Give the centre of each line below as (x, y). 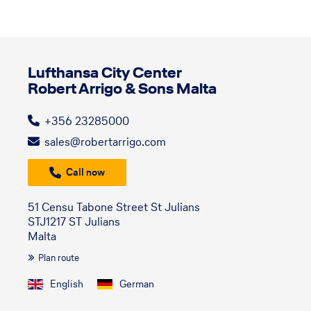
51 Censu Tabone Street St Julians (114, 207)
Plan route (59, 258)
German (137, 284)
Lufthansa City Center (105, 72)
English (67, 284)
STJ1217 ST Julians (74, 221)
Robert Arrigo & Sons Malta (122, 88)
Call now (85, 172)
